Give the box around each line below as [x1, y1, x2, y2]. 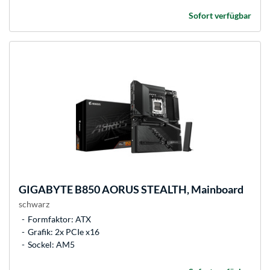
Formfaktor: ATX [28, 214, 91, 225]
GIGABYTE [19, 183, 73, 196]
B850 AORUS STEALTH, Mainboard [73, 183, 243, 196]
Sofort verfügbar [189, 10, 251, 21]
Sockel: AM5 [28, 239, 75, 250]
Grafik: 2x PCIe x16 [28, 227, 99, 237]
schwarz [19, 199, 49, 210]
